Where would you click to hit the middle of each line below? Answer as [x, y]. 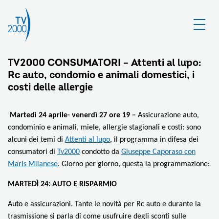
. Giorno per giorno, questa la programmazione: [134, 164]
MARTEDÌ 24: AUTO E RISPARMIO [62, 184]
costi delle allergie [50, 87]
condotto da [100, 152]
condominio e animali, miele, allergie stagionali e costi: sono [104, 128]
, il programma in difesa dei [154, 140]
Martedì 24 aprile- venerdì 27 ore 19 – [73, 115]
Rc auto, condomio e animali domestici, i [101, 75]
